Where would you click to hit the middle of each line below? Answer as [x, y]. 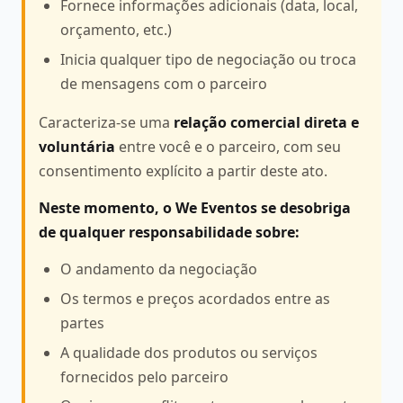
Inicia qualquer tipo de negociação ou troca [208, 59]
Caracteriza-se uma [106, 122]
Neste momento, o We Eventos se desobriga [195, 207]
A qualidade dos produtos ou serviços [189, 352]
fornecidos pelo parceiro [144, 376]
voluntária [77, 146]
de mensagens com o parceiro [164, 83]
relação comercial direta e [266, 122]
